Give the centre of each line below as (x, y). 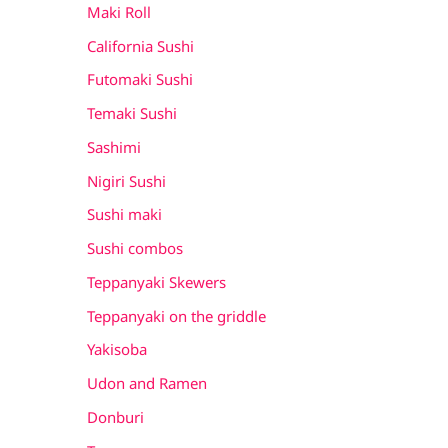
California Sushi (140, 45)
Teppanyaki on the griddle (176, 315)
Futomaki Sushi (140, 79)
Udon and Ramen (147, 383)
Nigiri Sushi (126, 180)
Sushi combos (135, 248)
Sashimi (114, 146)
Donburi (115, 416)
